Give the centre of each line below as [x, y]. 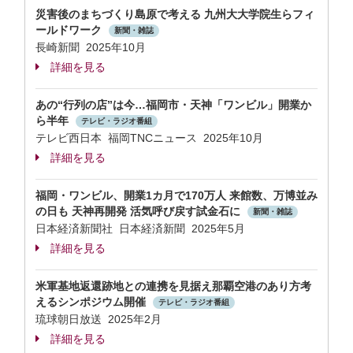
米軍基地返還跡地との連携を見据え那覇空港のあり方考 [173, 286]
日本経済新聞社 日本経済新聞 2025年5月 [140, 229]
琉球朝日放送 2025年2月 [98, 319]
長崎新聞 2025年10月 [91, 47]
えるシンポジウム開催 [92, 302]
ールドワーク [70, 30]
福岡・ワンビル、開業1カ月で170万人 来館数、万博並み [176, 195]
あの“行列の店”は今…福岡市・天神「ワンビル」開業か [173, 105]
